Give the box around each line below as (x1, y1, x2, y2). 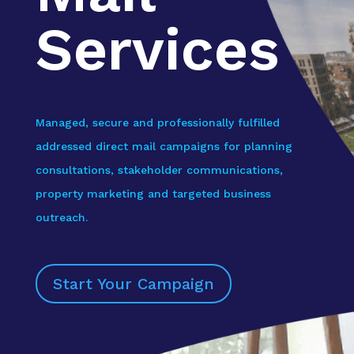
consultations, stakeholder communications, (35, 164, 283, 176)
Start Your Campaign (52, 274, 214, 293)
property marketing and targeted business (35, 187, 271, 200)
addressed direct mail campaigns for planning (35, 140, 292, 153)
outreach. (35, 211, 88, 224)
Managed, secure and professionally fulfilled (35, 116, 280, 129)
